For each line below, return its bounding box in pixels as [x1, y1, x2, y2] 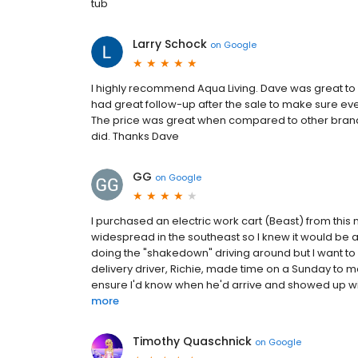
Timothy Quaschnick [133, 333, 252, 350]
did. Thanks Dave [91, 129, 179, 145]
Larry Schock [133, 36, 207, 53]
